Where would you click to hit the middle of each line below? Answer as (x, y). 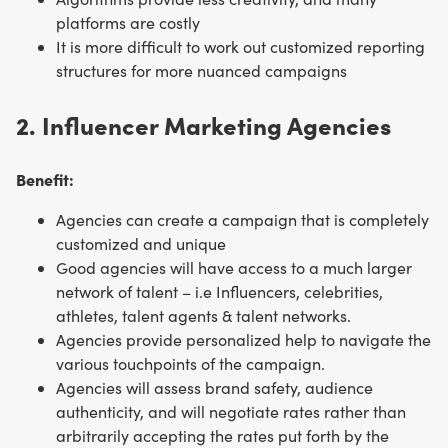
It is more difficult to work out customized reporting (240, 46)
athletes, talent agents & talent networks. (203, 315)
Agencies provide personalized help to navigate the (243, 339)
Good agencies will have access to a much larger (234, 267)
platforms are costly (128, 22)
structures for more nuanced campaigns (201, 70)
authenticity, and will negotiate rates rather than (231, 411)
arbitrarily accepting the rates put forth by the (222, 435)
